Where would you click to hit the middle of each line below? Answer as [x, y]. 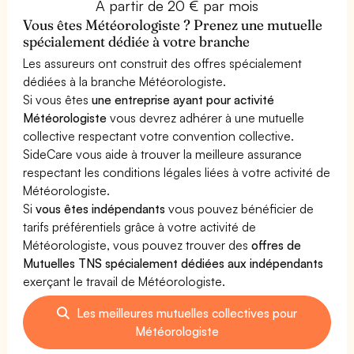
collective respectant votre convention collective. [159, 136]
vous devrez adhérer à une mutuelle [206, 117]
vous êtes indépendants [101, 208]
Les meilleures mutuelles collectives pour [185, 313]
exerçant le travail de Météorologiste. [124, 281]
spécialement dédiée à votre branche [137, 41]
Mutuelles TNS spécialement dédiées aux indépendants [173, 263]
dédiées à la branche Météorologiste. [125, 81]
